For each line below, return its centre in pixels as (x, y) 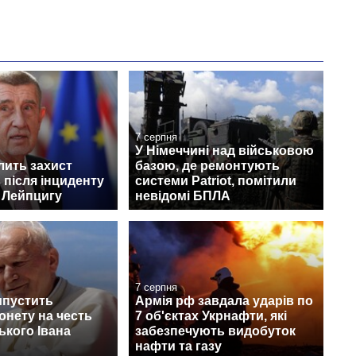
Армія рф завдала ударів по (224, 301)
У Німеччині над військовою (224, 151)
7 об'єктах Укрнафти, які (211, 316)
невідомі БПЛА (183, 196)
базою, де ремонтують (207, 166)
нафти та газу (178, 346)
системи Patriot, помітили (216, 181)
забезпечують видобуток (215, 331)
